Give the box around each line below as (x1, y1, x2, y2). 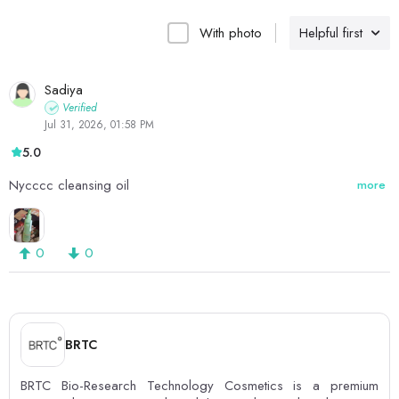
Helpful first (299, 23, 362, 44)
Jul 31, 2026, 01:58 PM (45, 117, 154, 134)
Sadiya (45, 80, 83, 101)
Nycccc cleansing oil (9, 175, 129, 196)
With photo (199, 23, 262, 44)
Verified (62, 100, 97, 117)
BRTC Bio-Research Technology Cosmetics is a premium (20, 376, 379, 396)
